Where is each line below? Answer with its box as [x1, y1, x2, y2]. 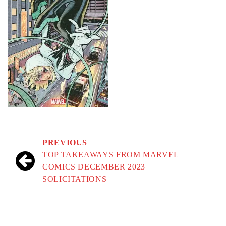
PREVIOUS [42, 138, 88, 147]
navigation [13, 150, 76, 167]
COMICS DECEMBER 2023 [42, 162, 145, 171]
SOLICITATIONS [42, 175, 107, 183]
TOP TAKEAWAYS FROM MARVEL [42, 150, 179, 159]
